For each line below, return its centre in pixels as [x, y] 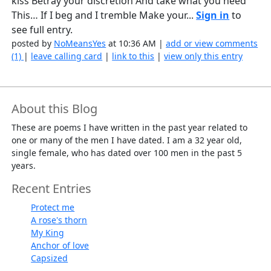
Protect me [53, 207]
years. [24, 166]
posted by [33, 44]
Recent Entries [52, 189]
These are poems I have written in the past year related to [130, 128]
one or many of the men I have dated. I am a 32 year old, [127, 140]
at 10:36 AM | [136, 44]
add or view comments [212, 44]
